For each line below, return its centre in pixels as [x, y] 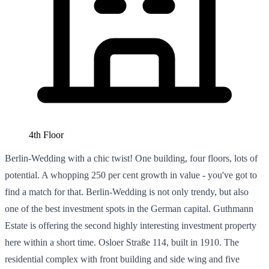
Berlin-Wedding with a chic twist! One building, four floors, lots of [131, 158]
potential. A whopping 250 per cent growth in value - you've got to [131, 175]
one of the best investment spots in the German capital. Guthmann [129, 208]
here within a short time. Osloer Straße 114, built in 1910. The [122, 242]
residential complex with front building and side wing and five [122, 259]
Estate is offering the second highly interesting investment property [131, 225]
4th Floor [46, 134]
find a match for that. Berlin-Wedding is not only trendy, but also [127, 192]
